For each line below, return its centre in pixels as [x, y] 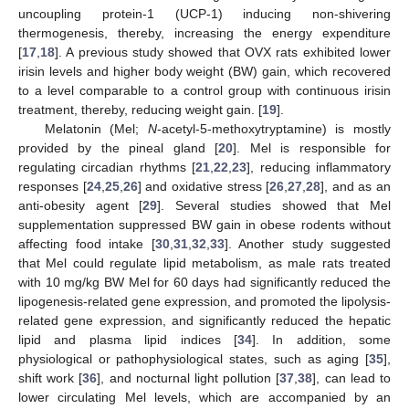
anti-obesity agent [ [81, 205]
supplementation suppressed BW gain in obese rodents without [204, 224]
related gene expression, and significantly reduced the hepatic [204, 320]
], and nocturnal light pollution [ [189, 378]
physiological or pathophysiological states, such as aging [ [194, 358]
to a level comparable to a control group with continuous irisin [204, 90]
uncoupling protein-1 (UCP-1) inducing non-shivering [204, 13]
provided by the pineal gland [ [119, 147]
